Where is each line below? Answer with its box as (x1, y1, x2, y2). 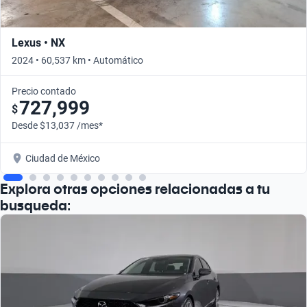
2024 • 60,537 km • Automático (12, 54, 143, 66)
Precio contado (12, 85, 76, 97)
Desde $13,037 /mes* (12, 119, 103, 131)
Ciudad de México (25, 152, 100, 164)
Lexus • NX (12, 36, 65, 49)
